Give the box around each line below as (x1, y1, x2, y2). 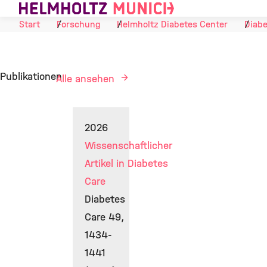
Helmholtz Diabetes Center (117, 18, 228, 30)
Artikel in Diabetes (85, 157, 168, 170)
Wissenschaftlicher (85, 139, 172, 152)
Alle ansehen (56, 73, 117, 85)
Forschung (57, 18, 100, 30)
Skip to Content (1, 4, 74, 16)
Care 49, (85, 211, 124, 223)
